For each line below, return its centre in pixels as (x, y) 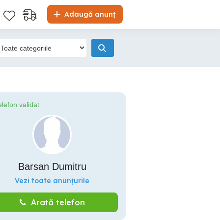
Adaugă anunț (89, 14)
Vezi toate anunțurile (52, 181)
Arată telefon (58, 202)
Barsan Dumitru (52, 166)
